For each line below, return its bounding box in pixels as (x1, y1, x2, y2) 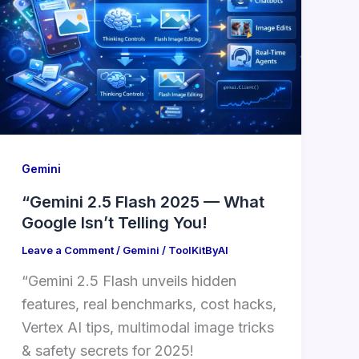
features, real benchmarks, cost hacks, (21, 296, 276, 313)
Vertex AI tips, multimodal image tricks (21, 319, 274, 337)
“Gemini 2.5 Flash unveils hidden (21, 272, 236, 290)
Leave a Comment (21, 243, 114, 256)
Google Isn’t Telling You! (21, 212, 208, 232)
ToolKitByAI (167, 243, 228, 256)
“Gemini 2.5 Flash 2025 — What (21, 192, 264, 212)
